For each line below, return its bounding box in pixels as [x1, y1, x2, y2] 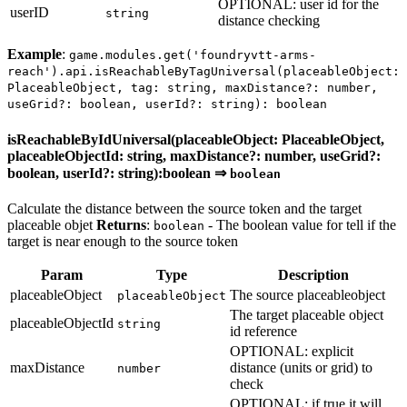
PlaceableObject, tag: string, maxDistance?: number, [7, 81, 378, 95]
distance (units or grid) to [230, 359, 372, 375]
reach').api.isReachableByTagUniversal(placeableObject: [7, 65, 400, 79]
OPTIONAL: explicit [230, 342, 353, 359]
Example [7, 46, 62, 63]
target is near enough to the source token [7, 233, 238, 249]
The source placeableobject [230, 286, 385, 303]
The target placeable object [230, 306, 383, 323]
